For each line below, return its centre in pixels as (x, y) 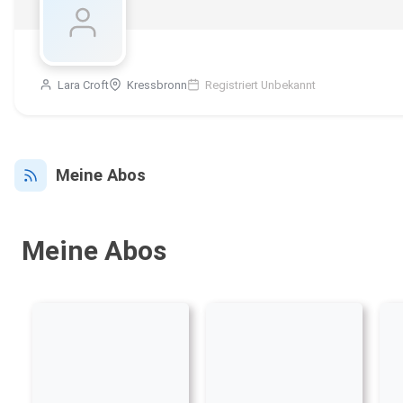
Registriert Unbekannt (259, 85)
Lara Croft (82, 85)
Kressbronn (156, 85)
